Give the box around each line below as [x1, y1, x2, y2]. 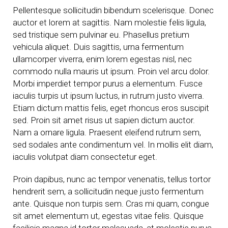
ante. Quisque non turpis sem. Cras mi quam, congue [13, 198, 209, 209]
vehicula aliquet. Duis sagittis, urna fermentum [13, 42, 184, 52]
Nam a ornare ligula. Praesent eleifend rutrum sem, [13, 127, 201, 137]
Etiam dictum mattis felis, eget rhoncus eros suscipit [13, 103, 209, 113]
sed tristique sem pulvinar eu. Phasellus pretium [13, 30, 189, 40]
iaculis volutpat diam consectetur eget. [13, 152, 157, 162]
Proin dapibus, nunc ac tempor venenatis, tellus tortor [13, 174, 211, 184]
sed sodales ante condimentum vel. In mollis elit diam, [13, 139, 213, 150]
